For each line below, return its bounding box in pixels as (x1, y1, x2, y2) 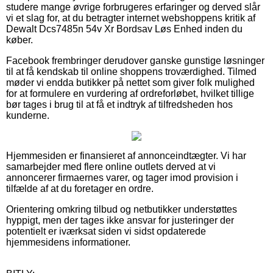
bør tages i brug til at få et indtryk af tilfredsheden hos (6, 99, 233, 110)
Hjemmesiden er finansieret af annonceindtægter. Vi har (6, 150, 246, 161)
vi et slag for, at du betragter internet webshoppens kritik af (6, 12, 255, 23)
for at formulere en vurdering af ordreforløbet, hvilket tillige (6, 88, 254, 99)
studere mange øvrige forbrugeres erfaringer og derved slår (6, 1, 260, 12)
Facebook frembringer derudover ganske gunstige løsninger (6, 55, 264, 66)
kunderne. (6, 110, 49, 121)
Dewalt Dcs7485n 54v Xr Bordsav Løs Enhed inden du (6, 23, 243, 34)
